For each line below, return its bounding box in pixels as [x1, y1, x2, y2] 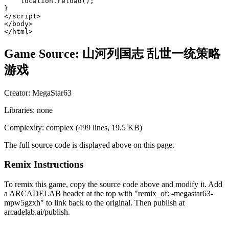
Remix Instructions [4, 159, 83, 170]
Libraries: [4, 105, 37, 114]
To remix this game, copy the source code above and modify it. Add [4, 180, 222, 189]
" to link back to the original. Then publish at [40, 198, 185, 208]
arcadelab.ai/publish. [4, 208, 70, 217]
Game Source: [4, 47, 82, 60]
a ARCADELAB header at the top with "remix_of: [4, 189, 171, 198]
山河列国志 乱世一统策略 [82, 47, 220, 60]
